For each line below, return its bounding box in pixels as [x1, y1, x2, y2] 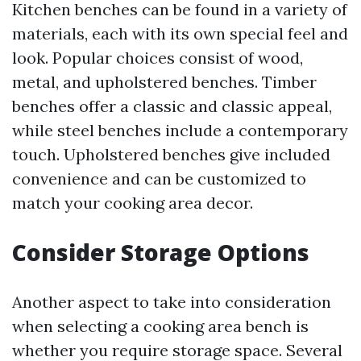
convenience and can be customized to [12, 168, 306, 189]
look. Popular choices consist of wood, [12, 48, 303, 68]
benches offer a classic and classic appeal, [12, 96, 332, 117]
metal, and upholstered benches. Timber [12, 72, 317, 93]
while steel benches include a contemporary [12, 120, 348, 141]
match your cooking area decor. [12, 193, 253, 214]
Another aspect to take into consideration [12, 292, 331, 313]
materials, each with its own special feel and [12, 23, 348, 44]
